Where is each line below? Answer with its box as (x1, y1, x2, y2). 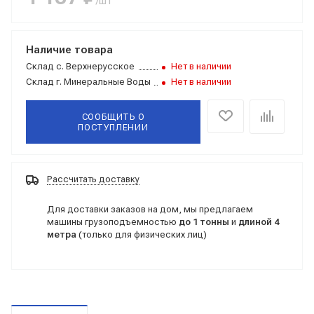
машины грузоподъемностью (47, 216, 179, 227)
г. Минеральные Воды (54, 76, 151, 87)
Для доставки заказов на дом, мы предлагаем (47, 203, 253, 214)
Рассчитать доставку (47, 174, 139, 184)
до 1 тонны (179, 216, 229, 227)
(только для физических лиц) (76, 228, 207, 240)
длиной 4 (238, 216, 279, 227)
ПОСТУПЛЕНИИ (78, 123, 149, 132)
